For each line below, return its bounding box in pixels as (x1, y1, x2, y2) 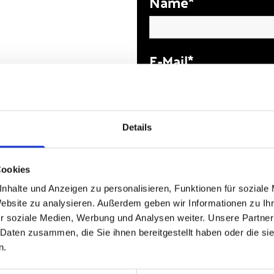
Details (122, 122, 152, 133)
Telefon (149, 106, 200, 133)
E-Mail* (149, 48, 193, 74)
